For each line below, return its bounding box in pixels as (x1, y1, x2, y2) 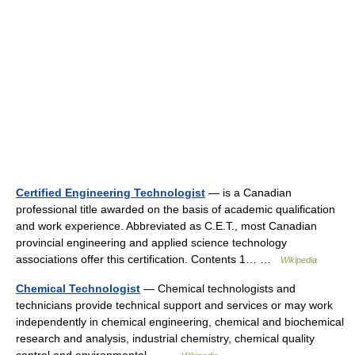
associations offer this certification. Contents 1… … (16, 253, 281, 265)
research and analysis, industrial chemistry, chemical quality (16, 332, 315, 345)
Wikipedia (281, 255, 317, 265)
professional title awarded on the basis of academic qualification (16, 203, 335, 216)
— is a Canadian (205, 186, 292, 199)
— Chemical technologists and (140, 282, 296, 295)
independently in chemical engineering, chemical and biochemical (16, 315, 344, 328)
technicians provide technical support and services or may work (16, 299, 333, 311)
